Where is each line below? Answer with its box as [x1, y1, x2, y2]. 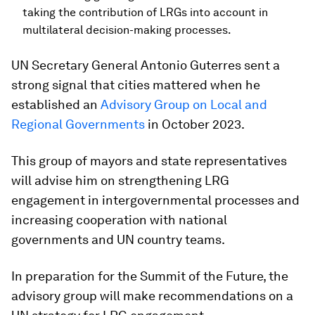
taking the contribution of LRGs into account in [22, 6, 268, 19]
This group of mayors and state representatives [11, 153, 287, 168]
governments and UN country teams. [11, 232, 225, 247]
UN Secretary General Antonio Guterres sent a [11, 58, 280, 72]
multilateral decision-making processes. [22, 23, 231, 37]
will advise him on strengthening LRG [11, 173, 229, 188]
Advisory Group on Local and [101, 97, 267, 112]
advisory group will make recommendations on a [11, 288, 293, 303]
